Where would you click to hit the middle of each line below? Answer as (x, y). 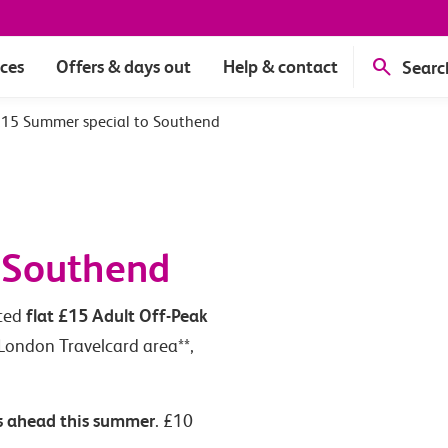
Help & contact (280, 66)
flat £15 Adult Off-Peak (117, 316)
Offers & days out (123, 66)
